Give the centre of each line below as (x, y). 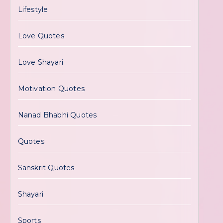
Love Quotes (41, 36)
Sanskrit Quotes (46, 168)
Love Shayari (41, 62)
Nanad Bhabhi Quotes (57, 115)
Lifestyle (33, 9)
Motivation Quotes (51, 89)
